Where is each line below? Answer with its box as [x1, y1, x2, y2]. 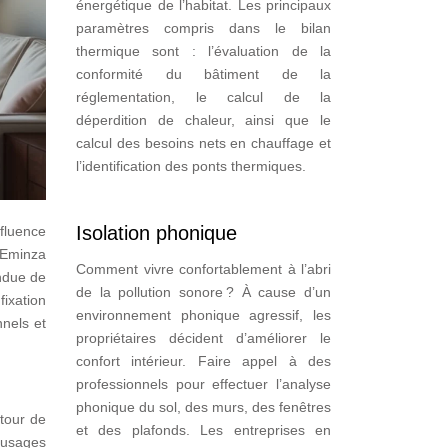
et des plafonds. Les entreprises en [76, 422, 331, 438]
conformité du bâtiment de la [76, 66, 331, 82]
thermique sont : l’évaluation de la [76, 43, 331, 59]
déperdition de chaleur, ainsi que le [76, 112, 331, 128]
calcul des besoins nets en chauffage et [76, 135, 331, 151]
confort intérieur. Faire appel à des [76, 353, 331, 369]
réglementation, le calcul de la [76, 89, 331, 105]
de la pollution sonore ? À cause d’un [76, 284, 331, 300]
